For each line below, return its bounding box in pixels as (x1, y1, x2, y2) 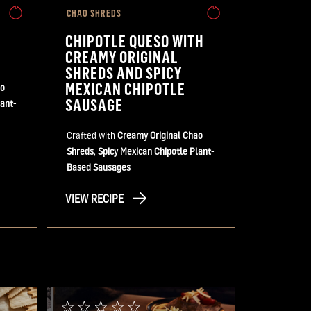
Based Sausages (67, 160, 131, 173)
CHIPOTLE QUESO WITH (65, 30, 205, 51)
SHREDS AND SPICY (65, 62, 183, 83)
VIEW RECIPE (65, 191, 124, 205)
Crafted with (67, 128, 117, 141)
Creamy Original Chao (117, 128, 203, 141)
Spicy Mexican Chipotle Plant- (98, 144, 214, 157)
